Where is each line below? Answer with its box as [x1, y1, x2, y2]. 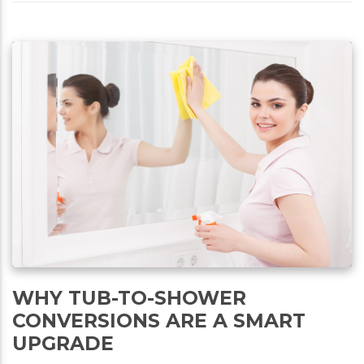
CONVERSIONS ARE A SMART [12, 309, 305, 333]
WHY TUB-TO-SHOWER [12, 286, 246, 310]
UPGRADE [12, 331, 114, 356]
